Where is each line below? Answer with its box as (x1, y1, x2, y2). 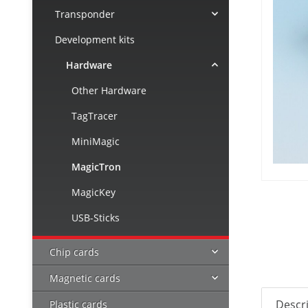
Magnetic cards (49, 271, 120, 285)
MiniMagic (71, 134, 120, 148)
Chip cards (49, 245, 99, 258)
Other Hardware (71, 83, 146, 97)
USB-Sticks (71, 210, 120, 224)
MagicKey (71, 185, 115, 199)
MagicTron (71, 159, 121, 173)
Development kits (55, 32, 135, 46)
